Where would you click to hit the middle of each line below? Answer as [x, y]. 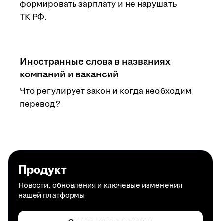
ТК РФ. [33, 17]
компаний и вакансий [69, 74]
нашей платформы [52, 196]
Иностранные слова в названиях [95, 62]
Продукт [42, 170]
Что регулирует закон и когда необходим [106, 91]
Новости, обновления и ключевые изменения [100, 186]
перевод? [40, 104]
